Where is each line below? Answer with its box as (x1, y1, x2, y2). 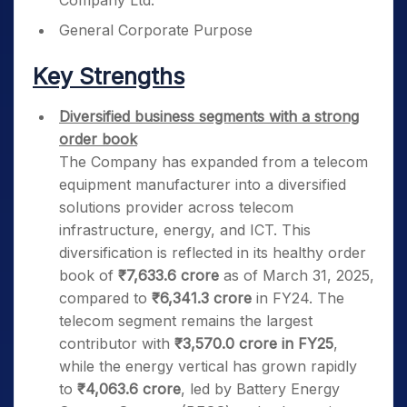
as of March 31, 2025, (219, 266, 374, 284)
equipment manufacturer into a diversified (59, 175, 346, 194)
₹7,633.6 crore (118, 266, 219, 284)
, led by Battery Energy (181, 380, 340, 398)
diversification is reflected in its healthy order (59, 243, 366, 262)
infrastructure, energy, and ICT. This (59, 221, 311, 239)
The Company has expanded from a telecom (59, 153, 368, 171)
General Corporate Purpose (59, 21, 253, 39)
